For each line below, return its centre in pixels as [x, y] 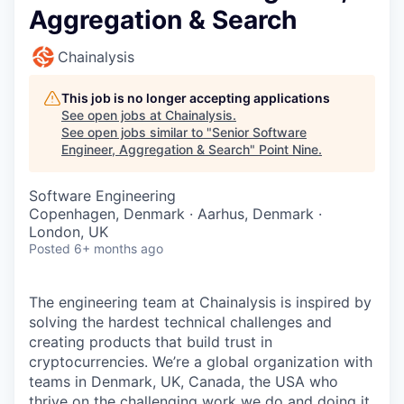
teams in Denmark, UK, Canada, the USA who [184, 381]
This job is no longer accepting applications [196, 98]
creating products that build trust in [151, 342]
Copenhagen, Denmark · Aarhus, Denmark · [175, 214]
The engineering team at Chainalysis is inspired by [200, 302]
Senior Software [259, 132]
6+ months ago [119, 248]
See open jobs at [113, 115]
